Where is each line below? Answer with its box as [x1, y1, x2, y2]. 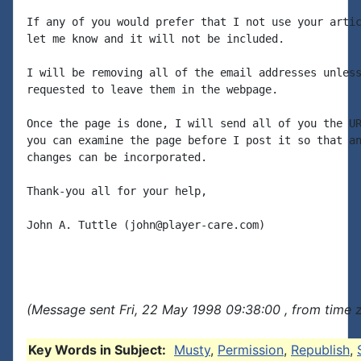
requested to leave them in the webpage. [27, 83, 278, 96]
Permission [218, 342, 284, 358]
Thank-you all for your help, [27, 185, 207, 197]
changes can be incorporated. [27, 151, 207, 164]
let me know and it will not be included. [27, 32, 284, 45]
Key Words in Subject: [28, 342, 166, 358]
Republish [291, 342, 350, 358]
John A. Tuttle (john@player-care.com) [27, 218, 265, 231]
